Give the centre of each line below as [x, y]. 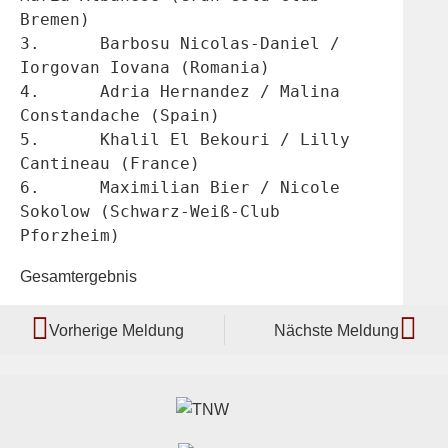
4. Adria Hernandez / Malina [30, 92]
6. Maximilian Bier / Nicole [30, 188]
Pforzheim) [70, 236]
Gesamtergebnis [78, 276]
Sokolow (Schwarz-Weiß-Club [150, 212]
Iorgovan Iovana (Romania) [145, 68]
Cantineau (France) [110, 164]
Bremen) [55, 20]
